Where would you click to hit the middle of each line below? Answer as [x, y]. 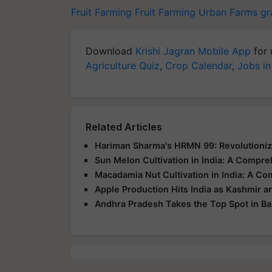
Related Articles [124, 127]
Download [110, 51]
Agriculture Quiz [123, 65]
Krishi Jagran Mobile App [193, 51]
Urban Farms [228, 12]
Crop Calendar [199, 65]
